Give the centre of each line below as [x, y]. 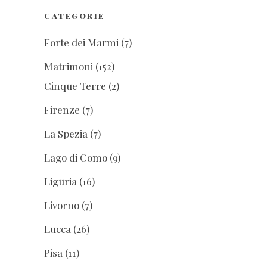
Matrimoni [69, 66]
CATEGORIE [74, 16]
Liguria [60, 181]
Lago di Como [76, 158]
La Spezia [66, 134]
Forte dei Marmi [81, 43]
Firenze [62, 110]
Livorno [62, 205]
